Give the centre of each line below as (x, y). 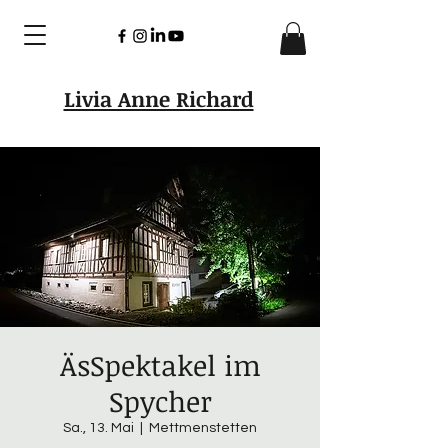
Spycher (160, 401)
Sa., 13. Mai (98, 428)
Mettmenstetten (203, 428)
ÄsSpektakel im (160, 365)
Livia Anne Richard (158, 99)
